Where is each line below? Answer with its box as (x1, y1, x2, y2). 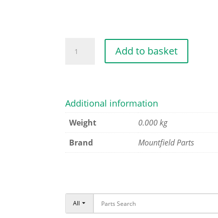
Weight (69, 117, 97, 128)
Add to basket (115, 44, 178, 58)
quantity (65, 64, 96, 75)
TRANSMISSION (65, 38, 121, 49)
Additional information (65, 97, 159, 109)
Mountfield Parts (138, 137, 195, 148)
